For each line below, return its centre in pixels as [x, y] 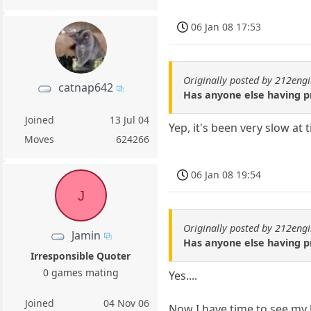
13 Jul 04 [130, 119]
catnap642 [86, 88]
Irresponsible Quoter [81, 256]
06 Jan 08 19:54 [226, 174]
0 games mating [81, 273]
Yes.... [183, 275]
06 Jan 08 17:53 [226, 27]
